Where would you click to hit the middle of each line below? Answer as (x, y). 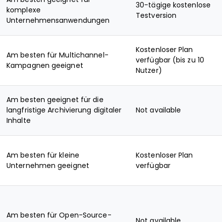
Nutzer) (149, 70)
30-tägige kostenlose (173, 5)
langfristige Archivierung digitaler (64, 110)
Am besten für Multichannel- (57, 55)
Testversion (156, 15)
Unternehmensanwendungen (58, 20)
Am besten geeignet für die (55, 100)
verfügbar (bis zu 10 (170, 60)
